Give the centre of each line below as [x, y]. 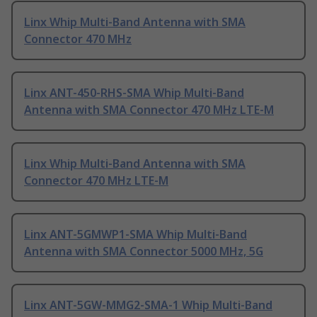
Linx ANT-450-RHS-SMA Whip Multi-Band [134, 93]
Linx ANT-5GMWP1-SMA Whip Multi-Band [136, 235]
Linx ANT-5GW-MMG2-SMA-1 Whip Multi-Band [148, 305]
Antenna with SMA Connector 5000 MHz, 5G [144, 252]
